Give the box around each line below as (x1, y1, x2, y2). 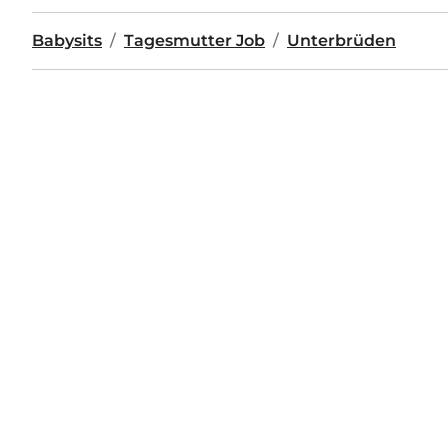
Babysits (32, 31, 102, 50)
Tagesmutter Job (124, 31, 265, 50)
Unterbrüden (287, 31, 396, 50)
